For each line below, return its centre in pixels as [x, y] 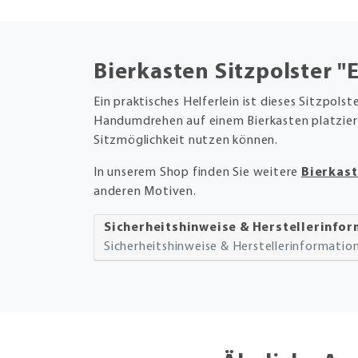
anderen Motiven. [147, 191]
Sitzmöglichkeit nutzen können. [187, 140]
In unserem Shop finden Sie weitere [197, 172]
